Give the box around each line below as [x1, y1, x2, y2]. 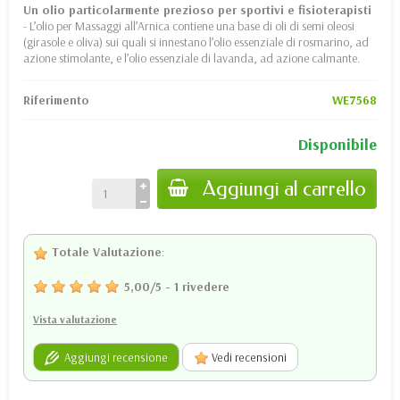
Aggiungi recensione [59, 349, 168, 364]
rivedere [182, 278, 229, 295]
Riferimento [23, 91, 89, 108]
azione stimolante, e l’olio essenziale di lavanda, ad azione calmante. [23, 49, 360, 66]
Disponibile [298, 133, 377, 154]
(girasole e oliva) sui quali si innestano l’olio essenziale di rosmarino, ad [23, 33, 369, 50]
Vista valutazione [33, 312, 117, 326]
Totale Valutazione [48, 243, 162, 260]
